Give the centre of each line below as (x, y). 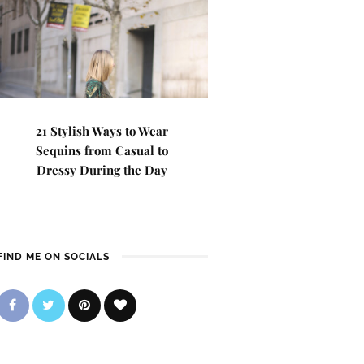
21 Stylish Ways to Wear (102, 131)
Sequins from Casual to (102, 150)
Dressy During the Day (102, 170)
